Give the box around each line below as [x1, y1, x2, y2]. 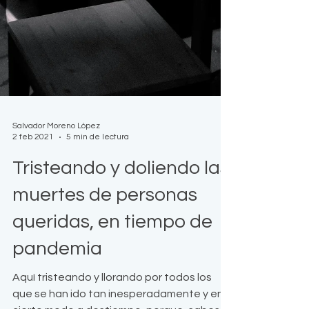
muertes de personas [12, 247, 197, 267]
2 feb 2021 [12, 195, 54, 203]
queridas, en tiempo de [12, 274, 212, 294]
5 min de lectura [66, 195, 129, 203]
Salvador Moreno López [12, 183, 100, 192]
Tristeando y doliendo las [12, 220, 229, 240]
